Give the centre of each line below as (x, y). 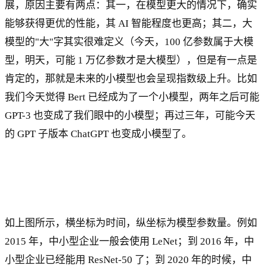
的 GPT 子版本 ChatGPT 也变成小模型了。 (98, 134)
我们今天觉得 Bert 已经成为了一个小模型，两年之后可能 (132, 97)
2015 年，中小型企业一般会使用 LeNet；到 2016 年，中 (129, 241)
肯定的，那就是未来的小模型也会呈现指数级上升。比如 (131, 79)
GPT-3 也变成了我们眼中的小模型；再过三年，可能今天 (130, 116)
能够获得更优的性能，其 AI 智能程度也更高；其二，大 (129, 24)
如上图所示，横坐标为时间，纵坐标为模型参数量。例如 (131, 223)
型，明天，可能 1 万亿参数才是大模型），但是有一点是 (131, 61)
